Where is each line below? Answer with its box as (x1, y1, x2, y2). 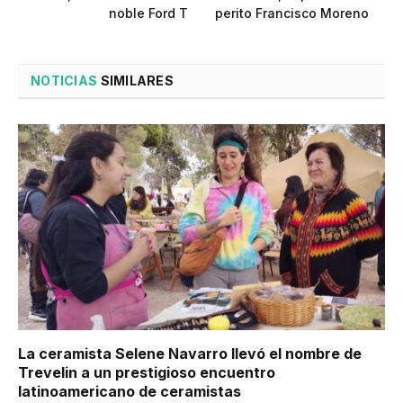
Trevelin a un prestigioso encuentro (18, 363, 275, 381)
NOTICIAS (31, 72, 98, 88)
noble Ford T (109, 4, 188, 21)
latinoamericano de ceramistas (18, 382, 241, 400)
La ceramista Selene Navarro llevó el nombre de (18, 345, 362, 363)
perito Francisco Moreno (215, 4, 369, 21)
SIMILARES (97, 72, 175, 88)
